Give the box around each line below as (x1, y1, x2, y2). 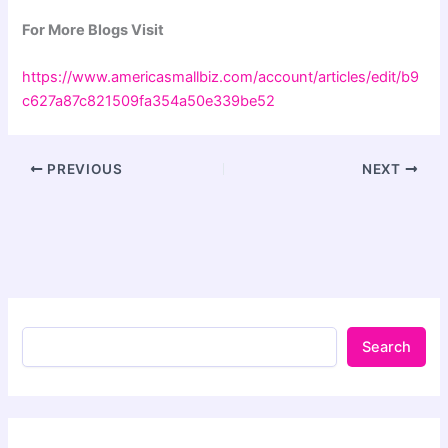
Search (361, 337, 411, 356)
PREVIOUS (43, 161, 123, 178)
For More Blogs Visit (22, 20, 165, 39)
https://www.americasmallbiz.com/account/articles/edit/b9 (22, 68, 420, 87)
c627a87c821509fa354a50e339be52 (22, 92, 276, 111)
